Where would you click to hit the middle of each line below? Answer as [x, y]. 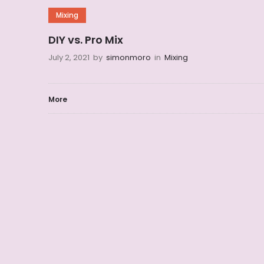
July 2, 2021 [69, 58]
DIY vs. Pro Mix [86, 40]
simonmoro [128, 58]
